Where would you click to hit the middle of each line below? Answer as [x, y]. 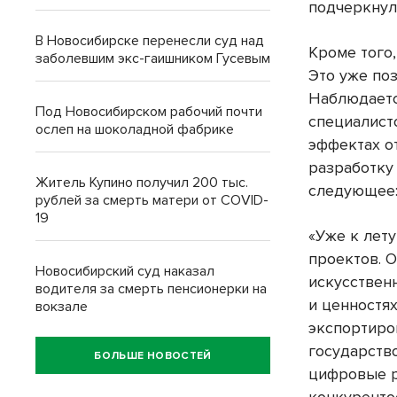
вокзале [62, 307]
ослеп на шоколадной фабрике [135, 129]
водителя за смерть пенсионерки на [151, 289]
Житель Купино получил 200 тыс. [142, 183]
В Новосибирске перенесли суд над [150, 41]
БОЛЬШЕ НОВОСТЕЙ [153, 355]
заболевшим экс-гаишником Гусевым [153, 58]
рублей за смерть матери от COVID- [152, 200]
